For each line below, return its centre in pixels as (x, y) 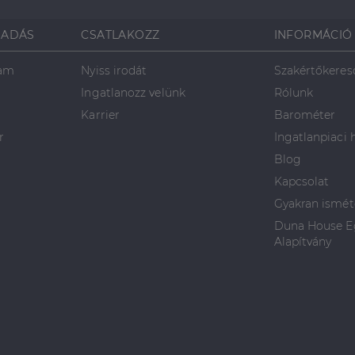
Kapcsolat (302, 181)
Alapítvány (303, 242)
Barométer (305, 115)
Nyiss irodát (114, 71)
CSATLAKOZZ (120, 35)
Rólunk (294, 93)
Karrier (100, 115)
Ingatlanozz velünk (133, 93)
